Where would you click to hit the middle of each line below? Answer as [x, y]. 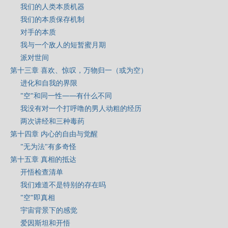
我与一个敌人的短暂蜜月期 [63, 45]
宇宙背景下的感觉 [49, 210]
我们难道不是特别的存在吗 [63, 184]
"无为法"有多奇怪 [48, 146]
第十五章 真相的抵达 [43, 159]
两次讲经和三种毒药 [52, 121]
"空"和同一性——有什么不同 [66, 95]
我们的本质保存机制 [52, 19]
